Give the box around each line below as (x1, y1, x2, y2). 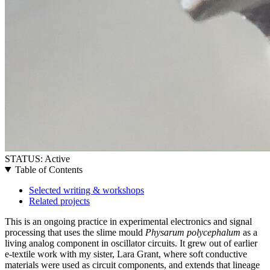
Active (45, 153, 70, 164)
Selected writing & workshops (29, 184, 144, 195)
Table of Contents (14, 164, 83, 175)
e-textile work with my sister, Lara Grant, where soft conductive (5, 248, 247, 259)
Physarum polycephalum (145, 227, 240, 237)
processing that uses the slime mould (5, 227, 145, 237)
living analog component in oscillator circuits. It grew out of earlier (5, 237, 257, 248)
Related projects (29, 195, 90, 206)
